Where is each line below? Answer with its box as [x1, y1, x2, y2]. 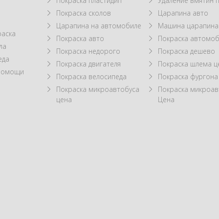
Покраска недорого [56, 46, 121, 56]
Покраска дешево [158, 46, 216, 56]
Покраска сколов [56, 8, 111, 18]
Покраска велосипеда [56, 71, 127, 81]
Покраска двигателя [56, 59, 121, 68]
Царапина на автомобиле [56, 21, 142, 30]
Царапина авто [158, 8, 209, 18]
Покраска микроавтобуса [56, 84, 140, 94]
